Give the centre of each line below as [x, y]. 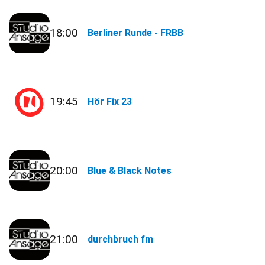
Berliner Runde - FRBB [136, 33]
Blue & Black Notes [130, 170]
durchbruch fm [121, 239]
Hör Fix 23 [110, 102]
